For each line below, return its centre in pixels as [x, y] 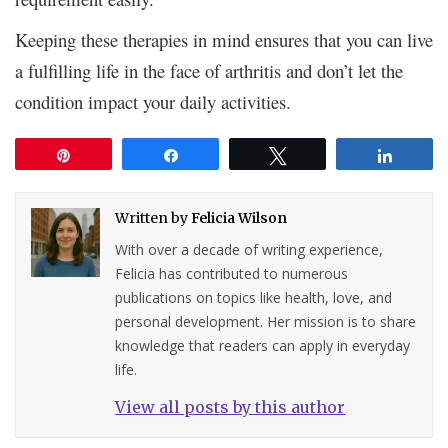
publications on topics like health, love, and [254, 297]
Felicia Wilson [239, 217]
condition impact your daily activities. [153, 101]
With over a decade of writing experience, [249, 249]
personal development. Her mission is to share [266, 321]
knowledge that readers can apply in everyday [263, 345]
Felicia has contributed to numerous [232, 273]
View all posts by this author [230, 406]
